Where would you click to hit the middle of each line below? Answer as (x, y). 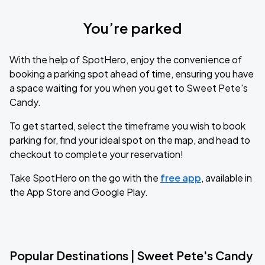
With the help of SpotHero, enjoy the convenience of (126, 59)
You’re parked (132, 28)
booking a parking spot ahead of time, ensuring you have (132, 74)
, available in (227, 178)
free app (181, 178)
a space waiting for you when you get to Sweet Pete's (129, 88)
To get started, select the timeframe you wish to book (127, 126)
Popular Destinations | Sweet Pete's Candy (131, 255)
